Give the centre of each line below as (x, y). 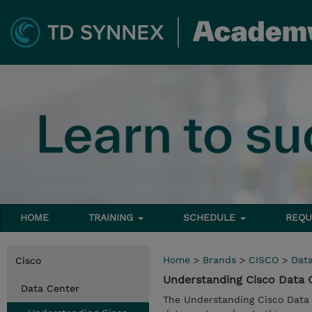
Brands (219, 260)
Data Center (50, 288)
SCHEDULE (211, 217)
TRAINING (113, 217)
